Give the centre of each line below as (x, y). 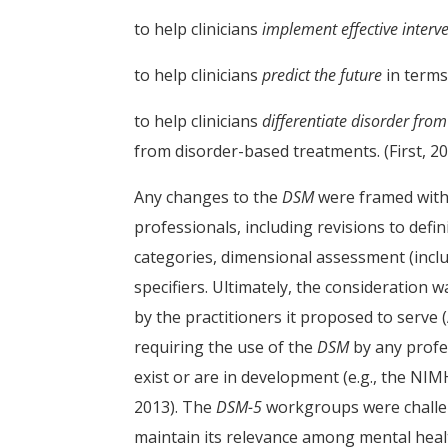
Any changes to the (208, 197)
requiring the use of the (226, 347)
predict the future (322, 75)
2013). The (175, 407)
